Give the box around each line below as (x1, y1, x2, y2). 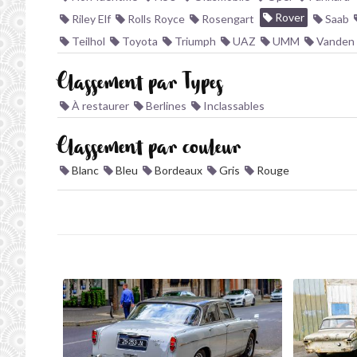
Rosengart (199, 12, 254, 25)
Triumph (172, 34, 216, 48)
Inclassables (201, 99, 265, 112)
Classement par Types (57, 77, 222, 95)
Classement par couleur (57, 142, 241, 159)
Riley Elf (69, 12, 111, 25)
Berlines (143, 99, 186, 112)
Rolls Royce (125, 12, 185, 25)
